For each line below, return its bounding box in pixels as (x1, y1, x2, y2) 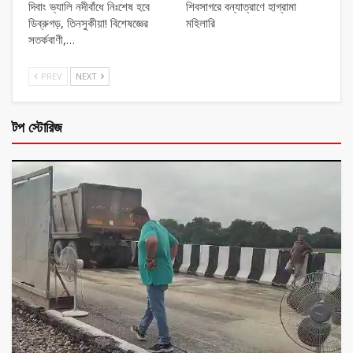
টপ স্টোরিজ (12, 117, 62, 137)
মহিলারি (186, 15, 215, 32)
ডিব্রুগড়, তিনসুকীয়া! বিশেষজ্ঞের (28, 15, 148, 32)
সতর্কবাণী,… (28, 32, 75, 48)
